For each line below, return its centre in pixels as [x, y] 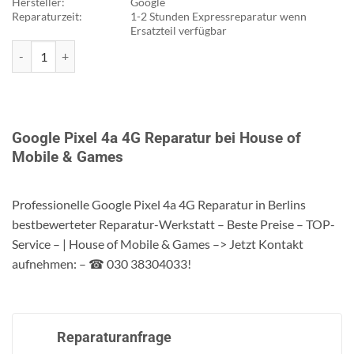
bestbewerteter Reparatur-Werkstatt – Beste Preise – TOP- [173, 224]
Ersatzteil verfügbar [179, 31]
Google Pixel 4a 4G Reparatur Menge [102, 49]
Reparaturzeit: [47, 17]
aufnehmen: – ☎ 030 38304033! [102, 263]
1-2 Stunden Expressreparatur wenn [218, 17]
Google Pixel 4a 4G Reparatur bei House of [156, 138]
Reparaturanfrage [114, 337]
